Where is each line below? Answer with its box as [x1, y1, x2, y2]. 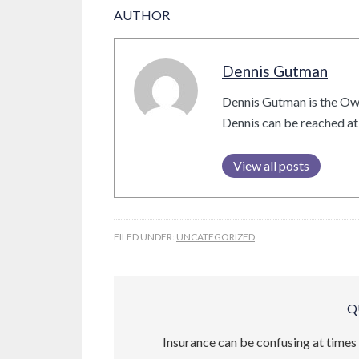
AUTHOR [114, 6, 170, 22]
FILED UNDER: [114, 230, 176, 243]
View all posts [233, 157, 309, 173]
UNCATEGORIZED [176, 230, 255, 243]
